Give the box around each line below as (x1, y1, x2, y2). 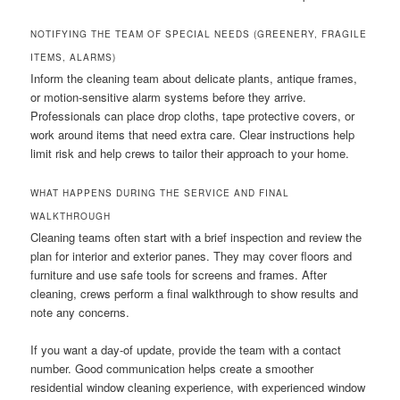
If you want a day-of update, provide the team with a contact (30, 340, 342, 358)
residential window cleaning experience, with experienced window (30, 378, 366, 396)
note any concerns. (30, 303, 130, 321)
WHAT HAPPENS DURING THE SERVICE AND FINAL (30, 186, 290, 199)
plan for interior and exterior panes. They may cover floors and (30, 246, 353, 264)
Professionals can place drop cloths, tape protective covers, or (30, 106, 355, 124)
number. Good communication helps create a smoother (30, 359, 314, 377)
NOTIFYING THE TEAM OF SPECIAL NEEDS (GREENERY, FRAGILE (30, 27, 368, 40)
